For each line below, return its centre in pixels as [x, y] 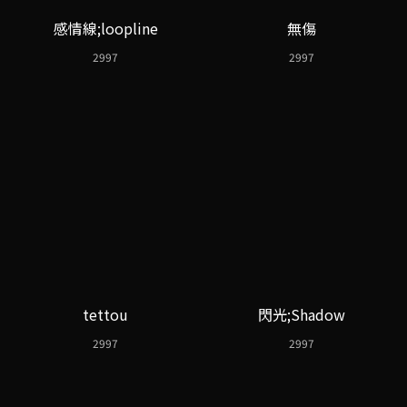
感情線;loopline [105, 28]
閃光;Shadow [302, 314]
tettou [105, 314]
